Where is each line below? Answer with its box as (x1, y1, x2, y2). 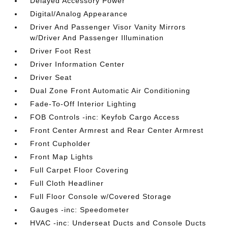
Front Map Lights (30, 152, 94, 161)
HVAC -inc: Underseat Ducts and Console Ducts (30, 218, 207, 227)
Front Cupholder (30, 139, 91, 148)
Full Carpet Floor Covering (30, 165, 129, 174)
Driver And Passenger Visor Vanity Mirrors (30, 22, 186, 31)
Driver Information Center (30, 60, 125, 68)
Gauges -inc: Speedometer (30, 205, 130, 214)
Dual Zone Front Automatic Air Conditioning (30, 86, 191, 95)
